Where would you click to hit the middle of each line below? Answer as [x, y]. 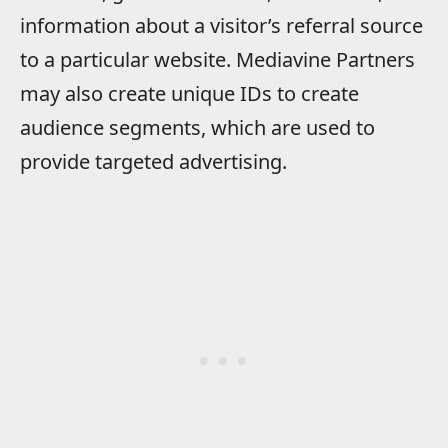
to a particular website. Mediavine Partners [217, 60]
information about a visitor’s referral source [221, 26]
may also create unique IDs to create [189, 94]
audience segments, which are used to [197, 128]
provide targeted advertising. [153, 162]
